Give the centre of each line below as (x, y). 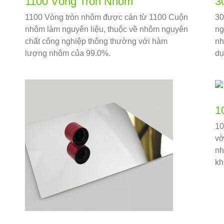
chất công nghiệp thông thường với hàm (96, 41)
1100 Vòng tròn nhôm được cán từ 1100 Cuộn (106, 17)
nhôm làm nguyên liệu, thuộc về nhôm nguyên (106, 29)
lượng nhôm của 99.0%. (67, 53)
